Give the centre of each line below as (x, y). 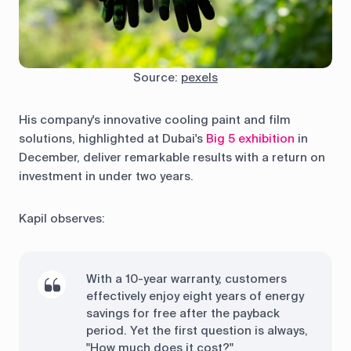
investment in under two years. (106, 176)
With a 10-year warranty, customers (186, 279)
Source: (157, 77)
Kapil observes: (62, 218)
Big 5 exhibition (250, 138)
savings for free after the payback (183, 313)
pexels (199, 77)
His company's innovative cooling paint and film (155, 119)
